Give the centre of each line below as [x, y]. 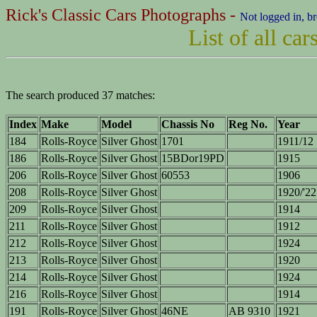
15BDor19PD [193, 158]
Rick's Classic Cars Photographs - [123, 15]
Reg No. [248, 124]
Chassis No [188, 124]
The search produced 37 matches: [80, 95]
